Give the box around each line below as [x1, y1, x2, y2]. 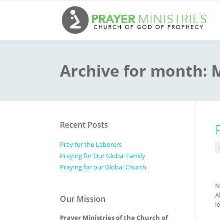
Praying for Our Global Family [60, 151, 145, 160]
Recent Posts [60, 119, 108, 130]
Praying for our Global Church [60, 163, 146, 171]
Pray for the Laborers [60, 140, 122, 149]
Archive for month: [60, 60, 211, 81]
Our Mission [60, 193, 106, 204]
